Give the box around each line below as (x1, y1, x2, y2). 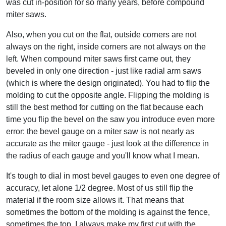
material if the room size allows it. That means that (6, 195, 184, 204)
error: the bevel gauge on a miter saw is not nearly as (6, 127, 194, 136)
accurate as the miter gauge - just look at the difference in (6, 139, 209, 148)
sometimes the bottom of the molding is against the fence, (6, 207, 210, 216)
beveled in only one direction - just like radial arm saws (6, 66, 201, 75)
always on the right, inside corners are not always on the (6, 42, 206, 51)
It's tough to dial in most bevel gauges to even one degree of (6, 171, 219, 180)
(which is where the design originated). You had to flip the (6, 78, 210, 87)
